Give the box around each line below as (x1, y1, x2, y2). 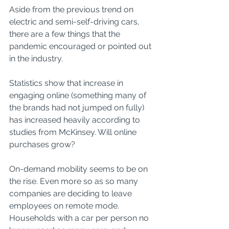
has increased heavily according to (9, 115, 142, 125)
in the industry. (9, 54, 65, 63)
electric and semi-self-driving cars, (9, 17, 142, 27)
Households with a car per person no (9, 213, 151, 223)
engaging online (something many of (9, 90, 148, 100)
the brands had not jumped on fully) (9, 103, 146, 112)
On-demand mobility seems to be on (9, 164, 150, 174)
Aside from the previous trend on (9, 5, 135, 14)
